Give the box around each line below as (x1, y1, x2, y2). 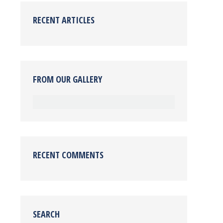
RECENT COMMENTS (33, 149, 104, 161)
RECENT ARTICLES (33, 14, 95, 26)
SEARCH (33, 208, 60, 220)
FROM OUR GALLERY (33, 73, 102, 85)
